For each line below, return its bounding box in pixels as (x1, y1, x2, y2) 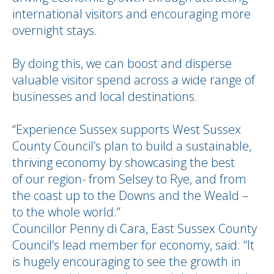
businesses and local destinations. (12, 88, 204, 105)
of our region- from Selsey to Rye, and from (12, 171, 246, 187)
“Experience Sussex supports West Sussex (12, 121, 241, 138)
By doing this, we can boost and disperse (12, 55, 232, 72)
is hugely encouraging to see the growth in (12, 253, 241, 270)
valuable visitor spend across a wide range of (12, 72, 255, 88)
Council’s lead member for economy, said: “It (12, 237, 254, 253)
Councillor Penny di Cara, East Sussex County (12, 220, 257, 237)
